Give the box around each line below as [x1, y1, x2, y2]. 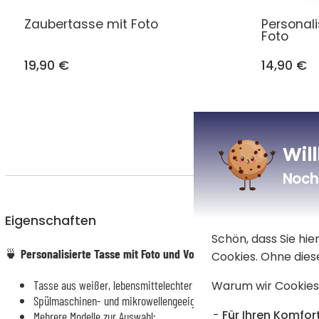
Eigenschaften [4, 211, 96, 229]
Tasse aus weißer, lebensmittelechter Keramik [33, 276, 230, 293]
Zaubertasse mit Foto [24, 15, 159, 33]
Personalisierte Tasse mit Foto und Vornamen [20, 245, 230, 261]
